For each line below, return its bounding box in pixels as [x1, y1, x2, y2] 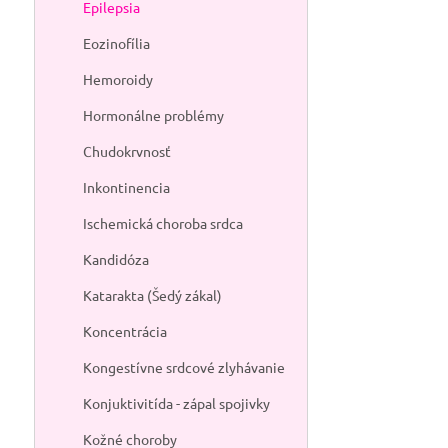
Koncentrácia [82, 322, 167, 340]
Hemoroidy [82, 70, 153, 88]
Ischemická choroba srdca [82, 214, 243, 232]
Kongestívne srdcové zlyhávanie [82, 358, 285, 376]
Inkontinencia [82, 178, 170, 196]
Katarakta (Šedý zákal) [82, 286, 222, 304]
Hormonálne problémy [82, 106, 224, 124]
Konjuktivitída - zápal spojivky [82, 394, 270, 412]
